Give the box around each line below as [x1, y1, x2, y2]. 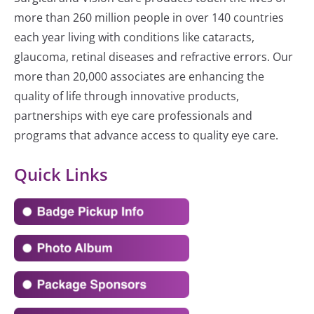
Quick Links [14, 163, 108, 186]
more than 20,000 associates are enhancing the [14, 69, 264, 85]
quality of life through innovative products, [14, 88, 239, 104]
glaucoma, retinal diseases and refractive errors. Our [14, 49, 293, 65]
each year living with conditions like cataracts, [14, 29, 254, 46]
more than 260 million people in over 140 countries [14, 10, 284, 26]
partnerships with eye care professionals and [14, 108, 252, 124]
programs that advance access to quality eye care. [14, 128, 278, 144]
